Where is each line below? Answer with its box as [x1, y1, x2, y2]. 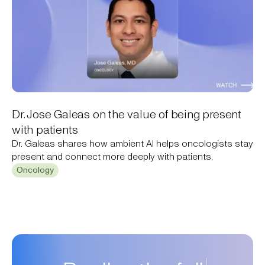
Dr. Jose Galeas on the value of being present [12, 106, 241, 121]
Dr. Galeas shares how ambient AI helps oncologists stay [12, 137, 253, 149]
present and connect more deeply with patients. [12, 150, 213, 162]
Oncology [17, 165, 54, 176]
